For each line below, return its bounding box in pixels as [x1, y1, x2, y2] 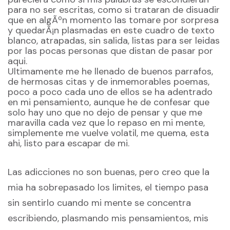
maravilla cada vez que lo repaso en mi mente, [8, 117, 205, 129]
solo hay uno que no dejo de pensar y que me [8, 106, 202, 119]
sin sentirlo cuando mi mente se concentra [8, 196, 191, 209]
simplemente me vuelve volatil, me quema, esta [8, 127, 209, 140]
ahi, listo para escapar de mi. [8, 137, 129, 150]
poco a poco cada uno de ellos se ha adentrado [8, 86, 213, 99]
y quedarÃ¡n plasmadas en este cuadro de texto [8, 24, 215, 37]
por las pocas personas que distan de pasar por [8, 45, 213, 57]
